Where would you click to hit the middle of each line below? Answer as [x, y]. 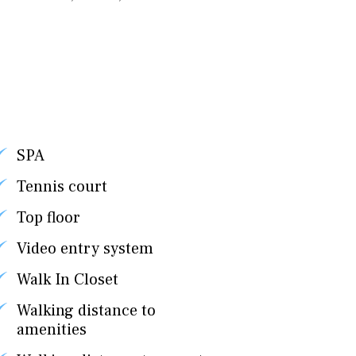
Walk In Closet [67, 280]
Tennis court [62, 187]
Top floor [48, 218]
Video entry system [85, 249]
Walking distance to [86, 311]
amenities [51, 330]
